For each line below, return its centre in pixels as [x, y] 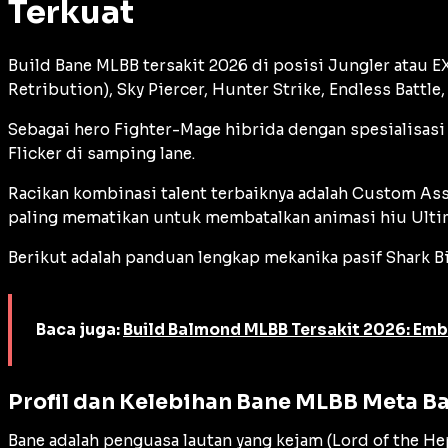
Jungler [359, 65]
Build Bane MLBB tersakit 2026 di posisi [168, 65]
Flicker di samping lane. [101, 153]
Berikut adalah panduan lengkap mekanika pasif [197, 257]
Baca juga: [79, 329]
